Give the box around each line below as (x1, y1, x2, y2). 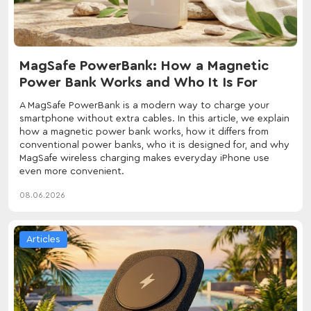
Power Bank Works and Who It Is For (19, 75, 258, 90)
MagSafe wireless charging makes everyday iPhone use (19, 153, 269, 163)
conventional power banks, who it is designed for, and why (19, 140, 289, 150)
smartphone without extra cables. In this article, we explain (19, 113, 289, 124)
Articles (26, 234, 60, 244)
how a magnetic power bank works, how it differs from (19, 126, 269, 137)
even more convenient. (19, 166, 124, 176)
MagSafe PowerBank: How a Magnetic (19, 58, 269, 73)
